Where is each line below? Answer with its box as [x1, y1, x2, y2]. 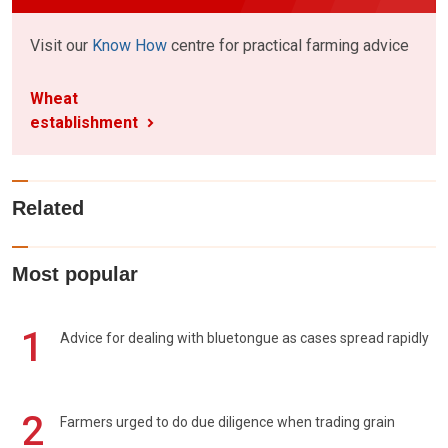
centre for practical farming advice [167, 35, 409, 55]
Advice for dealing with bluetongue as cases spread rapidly [60, 329, 429, 346]
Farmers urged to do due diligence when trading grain [60, 413, 395, 430]
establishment [30, 112, 138, 132]
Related [12, 196, 84, 219]
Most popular [12, 262, 138, 285]
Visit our [30, 35, 92, 55]
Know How [92, 35, 167, 55]
